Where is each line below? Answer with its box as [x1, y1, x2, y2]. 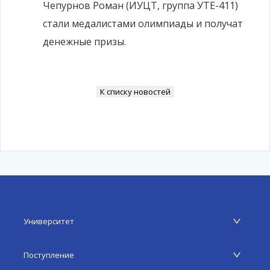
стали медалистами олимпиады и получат [43, 17, 243, 30]
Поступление [24, 250, 74, 260]
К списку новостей [99, 86, 171, 97]
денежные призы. [43, 35, 126, 48]
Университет [24, 216, 74, 227]
